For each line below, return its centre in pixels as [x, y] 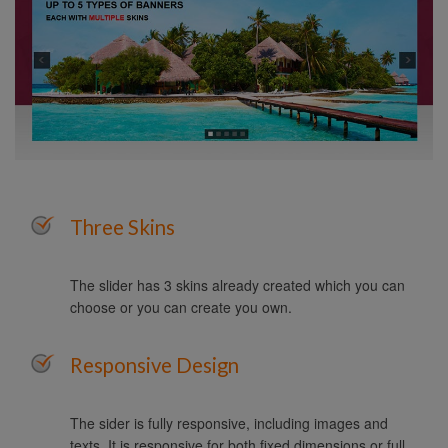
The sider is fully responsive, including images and [229, 422]
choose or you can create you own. [181, 306]
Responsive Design [154, 364]
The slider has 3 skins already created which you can [237, 284]
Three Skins [122, 226]
